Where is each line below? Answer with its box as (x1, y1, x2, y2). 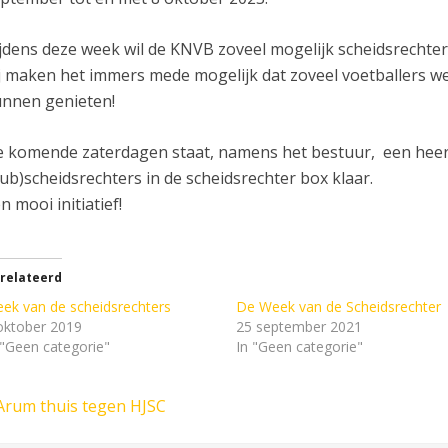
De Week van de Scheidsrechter (236, 296, 442, 316)
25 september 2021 (236, 316, 363, 336)
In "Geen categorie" (236, 336, 364, 356)
